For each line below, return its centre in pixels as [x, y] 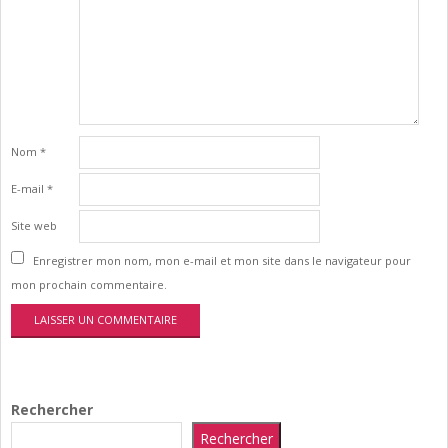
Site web [34, 225]
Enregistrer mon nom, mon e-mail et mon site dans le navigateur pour [222, 261]
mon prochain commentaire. [89, 285]
